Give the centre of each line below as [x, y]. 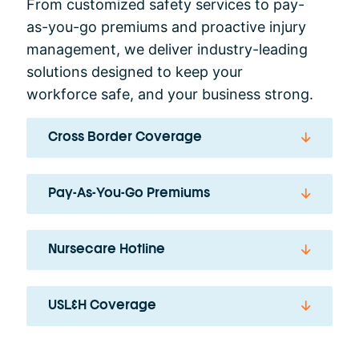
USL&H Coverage [102, 306]
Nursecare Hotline [107, 250]
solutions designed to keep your [135, 71]
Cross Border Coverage [125, 137]
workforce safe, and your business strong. [170, 94]
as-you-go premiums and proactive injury [166, 26]
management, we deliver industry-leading [167, 49]
